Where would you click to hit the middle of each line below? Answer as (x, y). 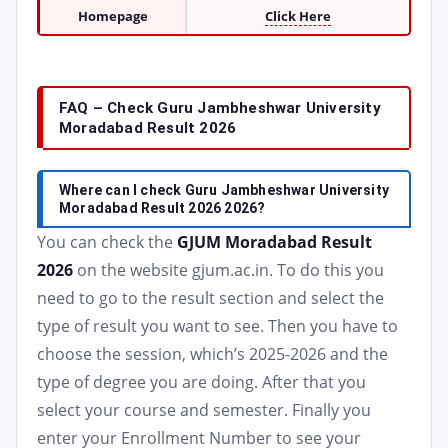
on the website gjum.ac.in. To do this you (228, 270)
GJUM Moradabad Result (274, 242)
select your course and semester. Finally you (204, 410)
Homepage (112, 16)
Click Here (297, 16)
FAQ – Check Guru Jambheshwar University (220, 108)
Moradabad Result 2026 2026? (162, 208)
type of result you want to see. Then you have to (217, 326)
